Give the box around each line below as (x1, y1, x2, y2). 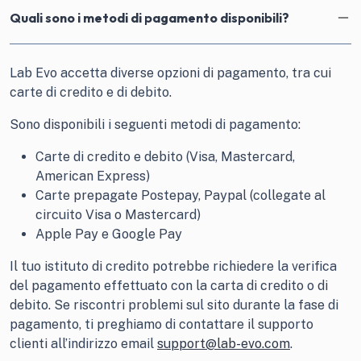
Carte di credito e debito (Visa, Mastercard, (35, 149, 295, 164)
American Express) (35, 168, 150, 184)
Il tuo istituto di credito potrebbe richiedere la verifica (10, 259, 337, 274)
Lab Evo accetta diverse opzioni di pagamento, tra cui (10, 65, 331, 81)
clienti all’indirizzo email (10, 336, 157, 351)
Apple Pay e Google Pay (35, 226, 182, 242)
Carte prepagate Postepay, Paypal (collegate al (35, 188, 326, 203)
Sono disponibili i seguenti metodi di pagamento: (10, 117, 301, 132)
